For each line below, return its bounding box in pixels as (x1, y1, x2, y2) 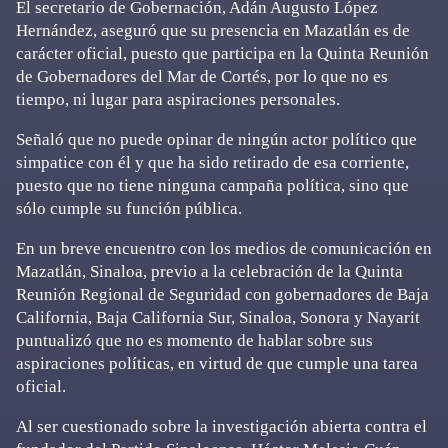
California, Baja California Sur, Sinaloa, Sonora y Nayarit (16, 308, 420, 327)
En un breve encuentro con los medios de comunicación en (16, 239, 432, 258)
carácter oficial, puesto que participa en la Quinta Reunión (16, 44, 429, 63)
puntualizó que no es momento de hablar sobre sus (16, 331, 373, 350)
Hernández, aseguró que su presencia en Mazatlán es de (16, 21, 410, 40)
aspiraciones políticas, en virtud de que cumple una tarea (16, 354, 418, 373)
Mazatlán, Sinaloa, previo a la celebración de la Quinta (16, 262, 403, 281)
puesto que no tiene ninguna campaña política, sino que (16, 176, 409, 195)
